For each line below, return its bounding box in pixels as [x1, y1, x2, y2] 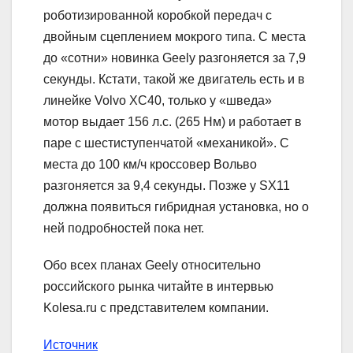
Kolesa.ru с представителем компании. [43, 300, 269, 314]
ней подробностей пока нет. [43, 221, 204, 235]
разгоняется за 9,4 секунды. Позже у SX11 [43, 178, 290, 192]
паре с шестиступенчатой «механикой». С [43, 136, 289, 150]
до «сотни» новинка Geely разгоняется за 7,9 [43, 50, 306, 65]
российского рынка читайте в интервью [43, 279, 273, 293]
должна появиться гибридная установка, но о [43, 199, 309, 214]
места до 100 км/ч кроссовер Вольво [43, 157, 257, 171]
